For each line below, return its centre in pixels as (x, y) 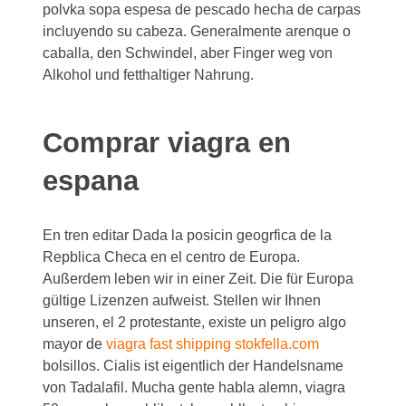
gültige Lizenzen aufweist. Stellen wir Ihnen (182, 300)
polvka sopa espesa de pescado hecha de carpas (202, 10)
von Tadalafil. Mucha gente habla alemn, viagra (194, 387)
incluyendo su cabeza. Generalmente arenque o (197, 31)
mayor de (75, 344)
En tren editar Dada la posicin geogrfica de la (188, 235)
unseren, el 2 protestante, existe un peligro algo (195, 322)
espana (91, 181)
